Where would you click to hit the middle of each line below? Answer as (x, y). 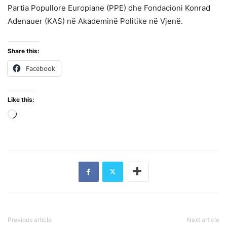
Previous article (30, 219)
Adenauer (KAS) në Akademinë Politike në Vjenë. (95, 21)
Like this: (21, 99)
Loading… (34, 116)
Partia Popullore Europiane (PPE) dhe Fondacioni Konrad (109, 8)
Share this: (24, 51)
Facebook (41, 68)
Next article (203, 219)
